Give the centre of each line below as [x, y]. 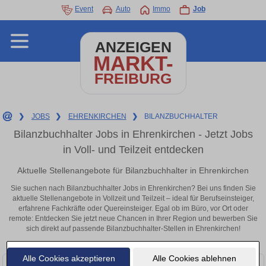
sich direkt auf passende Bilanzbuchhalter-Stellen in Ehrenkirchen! [133, 229]
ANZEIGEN [133, 47]
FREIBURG [133, 79]
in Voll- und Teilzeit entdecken [133, 150]
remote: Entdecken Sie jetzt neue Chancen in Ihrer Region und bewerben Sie [133, 219]
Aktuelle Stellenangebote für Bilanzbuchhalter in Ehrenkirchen [133, 170]
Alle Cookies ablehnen [194, 258]
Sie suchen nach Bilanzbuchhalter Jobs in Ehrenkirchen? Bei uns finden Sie [133, 189]
